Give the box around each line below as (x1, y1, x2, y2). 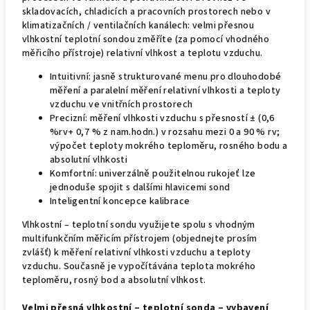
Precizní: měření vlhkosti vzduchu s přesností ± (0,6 (50, 111, 275, 125)
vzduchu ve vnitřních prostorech (50, 98, 195, 111)
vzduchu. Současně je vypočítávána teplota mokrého (22, 259, 256, 273)
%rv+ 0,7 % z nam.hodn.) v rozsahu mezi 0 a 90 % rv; (50, 125, 280, 139)
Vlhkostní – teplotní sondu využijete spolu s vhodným (22, 218, 255, 232)
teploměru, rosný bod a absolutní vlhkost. (22, 273, 206, 287)
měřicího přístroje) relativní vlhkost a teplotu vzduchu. (22, 46, 263, 60)
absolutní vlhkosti (50, 153, 130, 167)
